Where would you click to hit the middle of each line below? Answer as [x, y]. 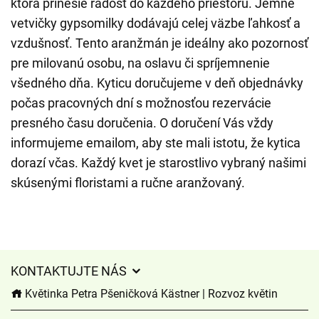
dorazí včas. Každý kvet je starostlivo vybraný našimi [158, 163]
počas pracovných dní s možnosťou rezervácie [141, 103]
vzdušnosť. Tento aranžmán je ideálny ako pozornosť [159, 43]
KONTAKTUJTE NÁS [70, 271]
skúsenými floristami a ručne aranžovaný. [128, 183]
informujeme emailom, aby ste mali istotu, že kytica [156, 143]
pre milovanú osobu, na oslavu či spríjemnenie [140, 63]
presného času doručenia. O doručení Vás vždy [142, 123]
